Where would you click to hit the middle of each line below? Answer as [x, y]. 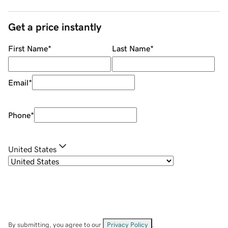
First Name [28, 49]
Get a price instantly [55, 27]
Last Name [131, 49]
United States [32, 149]
